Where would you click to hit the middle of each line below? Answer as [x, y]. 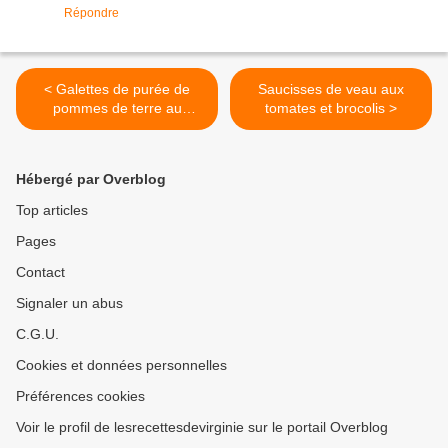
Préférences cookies [80, 396]
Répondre [91, 13]
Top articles [52, 210]
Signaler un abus [69, 303]
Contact [40, 272]
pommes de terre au [117, 108]
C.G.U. [37, 334]
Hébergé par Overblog [91, 179]
